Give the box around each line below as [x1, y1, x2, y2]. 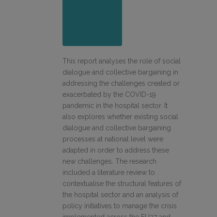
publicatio [74, 15, 110, 25]
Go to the [75, 2, 109, 12]
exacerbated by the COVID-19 [62, 90, 156, 98]
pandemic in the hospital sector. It [62, 101, 168, 109]
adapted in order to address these [62, 146, 169, 154]
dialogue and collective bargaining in [62, 68, 178, 76]
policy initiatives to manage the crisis [62, 201, 177, 210]
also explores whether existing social [62, 112, 178, 121]
